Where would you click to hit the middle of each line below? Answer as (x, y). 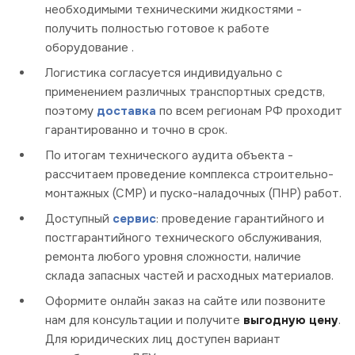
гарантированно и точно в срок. (136, 130)
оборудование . (90, 48)
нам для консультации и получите (144, 321)
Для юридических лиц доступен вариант (163, 340)
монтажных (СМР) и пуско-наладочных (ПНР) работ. (193, 194)
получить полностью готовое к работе (157, 29)
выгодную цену (291, 321)
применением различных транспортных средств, (185, 92)
